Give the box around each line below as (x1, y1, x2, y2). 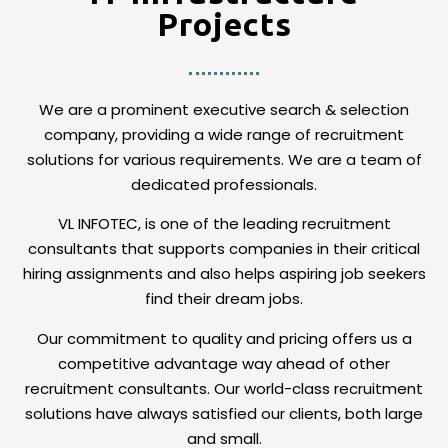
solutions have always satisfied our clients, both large (25, 402, 423, 424)
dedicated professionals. (131, 174, 317, 195)
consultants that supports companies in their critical (28, 238, 420, 260)
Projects (156, 6, 292, 42)
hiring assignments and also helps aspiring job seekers (22, 263, 426, 285)
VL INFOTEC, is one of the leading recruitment (57, 213, 391, 235)
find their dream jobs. (145, 288, 303, 310)
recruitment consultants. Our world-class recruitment (25, 377, 423, 399)
